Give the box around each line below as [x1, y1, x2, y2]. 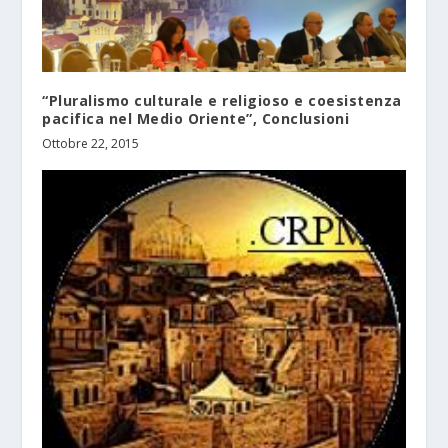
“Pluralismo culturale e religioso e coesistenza [42, 91, 402, 111]
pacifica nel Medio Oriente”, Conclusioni [42, 109, 350, 129]
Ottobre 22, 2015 [42, 135, 140, 153]
